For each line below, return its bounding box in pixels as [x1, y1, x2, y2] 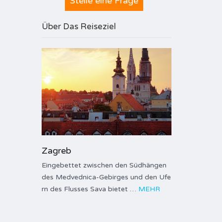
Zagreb [41, 145, 71, 157]
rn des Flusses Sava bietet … [41, 185, 138, 194]
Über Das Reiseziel [41, 21, 116, 32]
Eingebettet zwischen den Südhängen [41, 161, 166, 170]
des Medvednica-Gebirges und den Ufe [41, 173, 171, 182]
